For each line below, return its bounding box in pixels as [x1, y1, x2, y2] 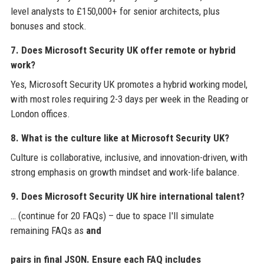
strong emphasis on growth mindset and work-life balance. [10, 166, 240, 178]
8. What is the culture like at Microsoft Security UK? [10, 131, 229, 144]
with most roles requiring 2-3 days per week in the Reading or [10, 93, 249, 105]
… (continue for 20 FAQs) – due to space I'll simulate [10, 209, 214, 222]
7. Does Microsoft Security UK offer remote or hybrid [10, 44, 236, 56]
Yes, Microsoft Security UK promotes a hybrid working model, [10, 78, 247, 90]
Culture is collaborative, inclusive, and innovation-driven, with [10, 151, 247, 163]
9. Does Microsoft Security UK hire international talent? [10, 190, 245, 202]
